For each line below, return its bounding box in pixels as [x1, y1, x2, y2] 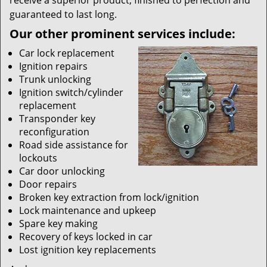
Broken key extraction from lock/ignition [19, 191, 199, 204]
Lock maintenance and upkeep [19, 204, 156, 217]
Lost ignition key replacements [19, 243, 156, 256]
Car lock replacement [19, 46, 114, 60]
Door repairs [19, 178, 77, 191]
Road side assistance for [19, 138, 128, 151]
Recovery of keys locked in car [19, 230, 153, 243]
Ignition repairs [19, 60, 88, 73]
